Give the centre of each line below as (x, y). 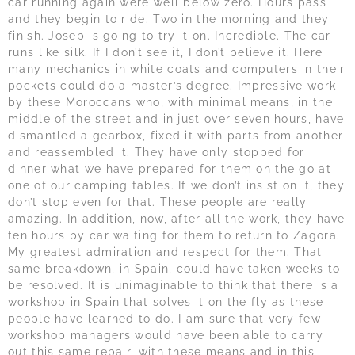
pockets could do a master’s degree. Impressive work (172, 86)
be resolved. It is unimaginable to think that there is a (174, 286)
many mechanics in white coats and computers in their (177, 69)
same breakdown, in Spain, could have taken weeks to (174, 269)
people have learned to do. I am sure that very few (164, 319)
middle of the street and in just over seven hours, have (176, 119)
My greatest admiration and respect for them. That (165, 252)
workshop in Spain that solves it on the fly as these (166, 302)
